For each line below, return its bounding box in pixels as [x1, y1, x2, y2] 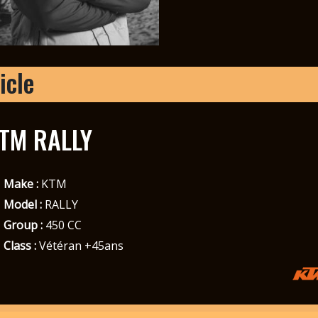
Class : [3, 237, 36, 253]
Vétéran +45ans [35, 237, 124, 253]
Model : [3, 196, 42, 212]
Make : [3, 175, 38, 192]
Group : [3, 216, 43, 233]
